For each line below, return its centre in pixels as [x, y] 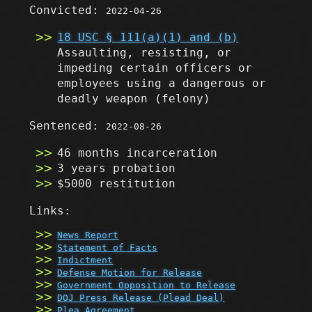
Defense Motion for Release [130, 272]
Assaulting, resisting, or [145, 53]
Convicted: [68, 10]
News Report [88, 235]
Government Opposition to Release [147, 285]
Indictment [85, 260]
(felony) [183, 99]
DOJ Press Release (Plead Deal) [141, 297]
